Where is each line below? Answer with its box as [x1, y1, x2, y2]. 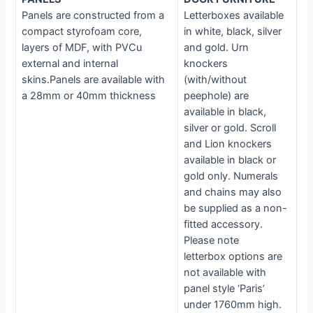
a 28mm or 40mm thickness [22, 89, 156, 103]
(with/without [184, 73, 247, 87]
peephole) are [184, 89, 249, 103]
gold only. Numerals [184, 170, 279, 183]
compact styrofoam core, [22, 25, 143, 38]
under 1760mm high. [184, 298, 282, 312]
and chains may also [184, 186, 282, 199]
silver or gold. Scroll [184, 122, 277, 135]
